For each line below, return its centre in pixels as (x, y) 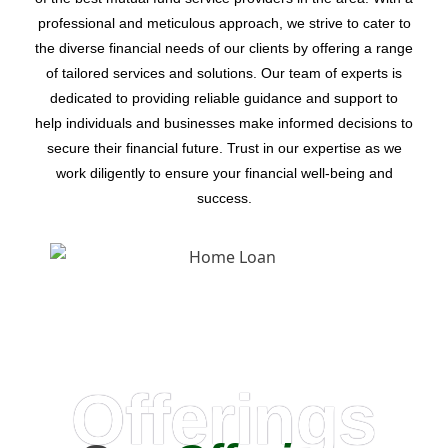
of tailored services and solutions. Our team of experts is (224, 72)
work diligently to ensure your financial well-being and (224, 172)
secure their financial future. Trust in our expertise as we (224, 147)
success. (224, 197)
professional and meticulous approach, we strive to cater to (224, 22)
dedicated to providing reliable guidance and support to (224, 97)
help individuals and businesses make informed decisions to (224, 122)
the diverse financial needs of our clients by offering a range (224, 47)
